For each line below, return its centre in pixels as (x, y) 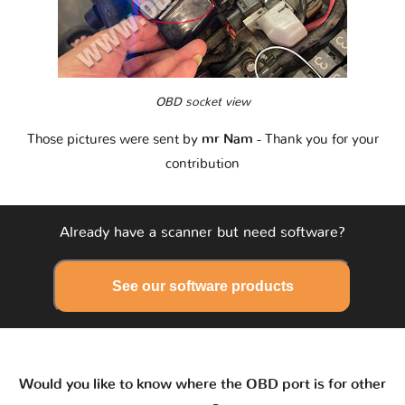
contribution (202, 164)
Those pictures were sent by (114, 139)
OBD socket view (202, 102)
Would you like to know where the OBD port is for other (202, 384)
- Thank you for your (317, 139)
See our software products (202, 286)
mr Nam (229, 139)
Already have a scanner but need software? (202, 232)
